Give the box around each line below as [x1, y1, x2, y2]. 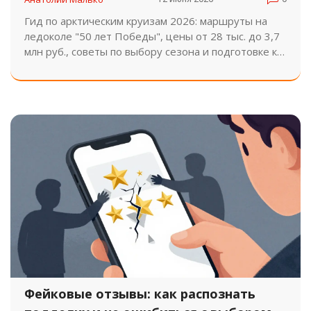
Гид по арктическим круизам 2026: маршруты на [24, 13, 267, 28]
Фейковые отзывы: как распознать [24, 285, 255, 302]
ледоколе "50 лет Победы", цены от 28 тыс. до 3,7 [24, 28, 280, 43]
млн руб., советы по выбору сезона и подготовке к [24, 44, 277, 58]
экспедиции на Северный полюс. [24, 59, 187, 74]
